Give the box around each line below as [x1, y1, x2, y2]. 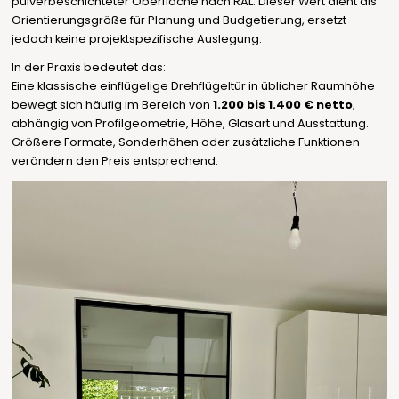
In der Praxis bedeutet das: [11, 60, 166, 76]
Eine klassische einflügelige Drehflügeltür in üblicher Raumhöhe [11, 78, 375, 94]
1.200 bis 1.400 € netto [212, 97, 353, 113]
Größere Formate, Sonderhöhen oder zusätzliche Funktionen [11, 134, 360, 151]
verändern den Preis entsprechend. [11, 153, 218, 169]
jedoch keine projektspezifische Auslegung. [11, 30, 262, 46]
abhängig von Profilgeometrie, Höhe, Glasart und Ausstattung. [11, 116, 369, 132]
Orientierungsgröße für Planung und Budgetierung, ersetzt [11, 12, 346, 28]
